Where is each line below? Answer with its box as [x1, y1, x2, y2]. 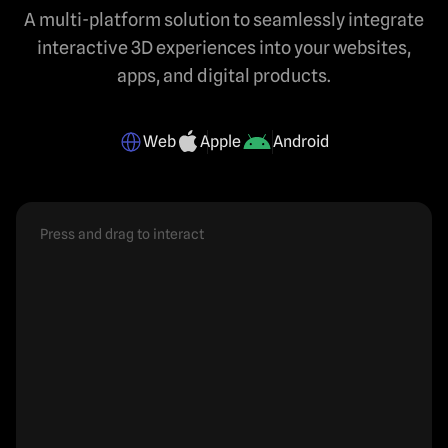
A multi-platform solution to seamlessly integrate [24, 8, 424, 30]
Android [273, 131, 329, 151]
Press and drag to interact [40, 225, 204, 242]
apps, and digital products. [117, 64, 331, 86]
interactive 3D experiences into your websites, [37, 36, 411, 58]
